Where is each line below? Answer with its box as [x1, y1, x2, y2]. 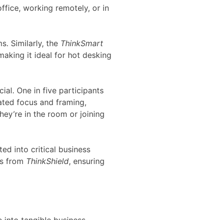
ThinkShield [26, 156, 69, 166]
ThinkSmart [60, 38, 103, 48]
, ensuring [69, 156, 105, 166]
